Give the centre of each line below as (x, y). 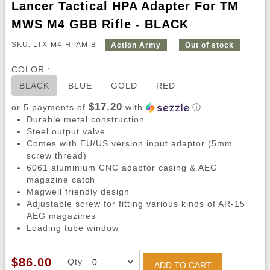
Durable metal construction (85, 120)
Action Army (136, 45)
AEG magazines (61, 216)
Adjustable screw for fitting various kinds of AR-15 (136, 204)
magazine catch (61, 180)
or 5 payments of (50, 108)
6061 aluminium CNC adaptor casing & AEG (122, 168)
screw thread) (56, 156)
